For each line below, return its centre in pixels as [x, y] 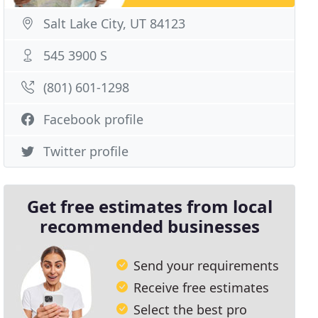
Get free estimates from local [149, 206]
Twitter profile [86, 151]
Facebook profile [94, 119]
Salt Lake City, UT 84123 [115, 23]
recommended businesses [149, 226]
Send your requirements [207, 265]
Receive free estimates [202, 287]
